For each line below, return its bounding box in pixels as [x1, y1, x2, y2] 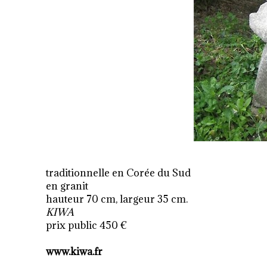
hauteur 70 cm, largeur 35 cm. [46, 193, 188, 206]
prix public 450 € [46, 219, 127, 232]
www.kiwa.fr [46, 245, 103, 259]
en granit [46, 179, 91, 193]
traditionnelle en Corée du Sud [46, 166, 191, 180]
